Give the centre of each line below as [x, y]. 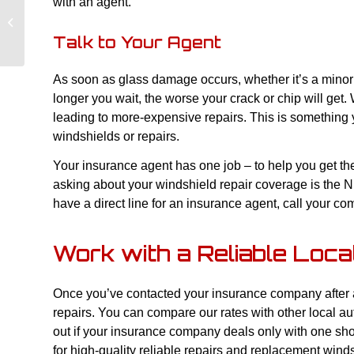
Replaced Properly [70, 31]
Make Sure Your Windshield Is [97, 14]
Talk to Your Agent [137, 42]
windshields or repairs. [116, 136]
